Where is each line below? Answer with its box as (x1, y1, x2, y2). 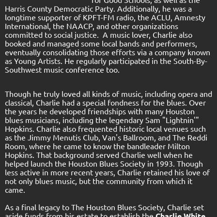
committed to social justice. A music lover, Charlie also (5, 29, 192, 39)
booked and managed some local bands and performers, (5, 38, 197, 48)
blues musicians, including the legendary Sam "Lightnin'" (5, 114, 199, 124)
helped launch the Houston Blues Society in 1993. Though (5, 158, 203, 168)
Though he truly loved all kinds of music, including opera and (5, 88, 212, 98)
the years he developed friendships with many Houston (5, 106, 195, 116)
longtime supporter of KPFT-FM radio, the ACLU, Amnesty (5, 12, 205, 22)
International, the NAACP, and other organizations (5, 20, 178, 31)
